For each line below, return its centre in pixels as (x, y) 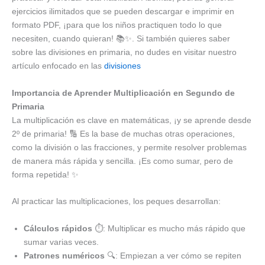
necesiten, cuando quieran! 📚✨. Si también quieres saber (121, 39)
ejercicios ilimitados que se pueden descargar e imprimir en (123, 12)
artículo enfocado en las (58, 66)
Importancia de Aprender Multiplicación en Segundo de (123, 93)
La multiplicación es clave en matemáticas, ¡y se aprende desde (132, 120)
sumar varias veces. (61, 242)
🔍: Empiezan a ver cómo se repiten (173, 255)
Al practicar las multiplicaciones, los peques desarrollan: (116, 201)
